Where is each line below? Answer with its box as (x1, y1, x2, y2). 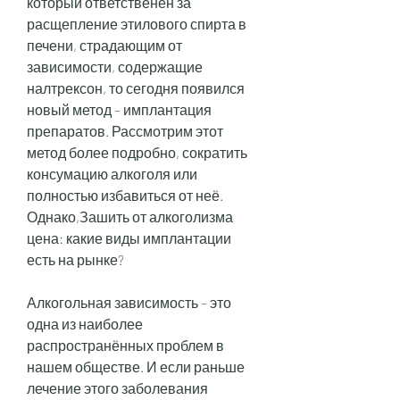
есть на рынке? (27, 250, 124, 268)
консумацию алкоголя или (27, 164, 197, 182)
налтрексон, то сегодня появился (27, 79, 245, 96)
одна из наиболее (27, 314, 143, 332)
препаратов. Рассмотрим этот (27, 121, 223, 139)
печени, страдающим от (27, 36, 182, 54)
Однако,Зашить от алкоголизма (27, 207, 233, 225)
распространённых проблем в (27, 336, 224, 354)
